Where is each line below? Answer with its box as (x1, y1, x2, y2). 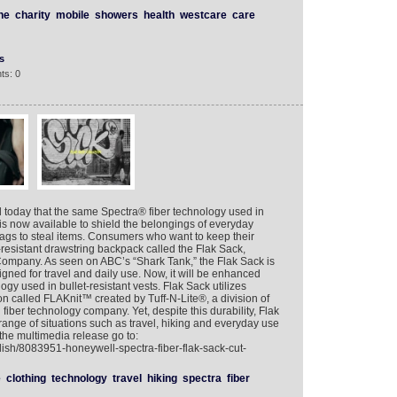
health (143, 9, 175, 21)
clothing (5, 372, 46, 385)
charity (14, 9, 51, 21)
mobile (55, 9, 90, 21)
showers (94, 9, 138, 21)
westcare (179, 9, 227, 21)
